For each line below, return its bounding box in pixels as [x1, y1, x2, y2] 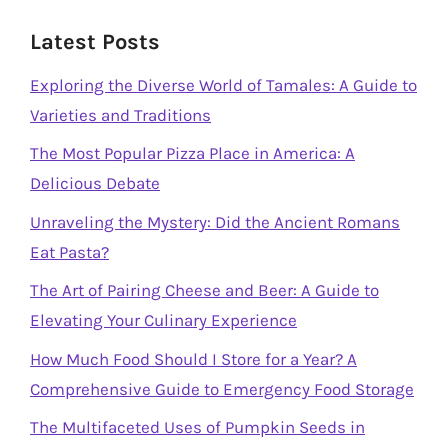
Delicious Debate [30, 173, 160, 193]
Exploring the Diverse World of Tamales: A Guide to [30, 74, 417, 95]
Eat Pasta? [30, 241, 109, 262]
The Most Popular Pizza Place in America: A [30, 143, 355, 163]
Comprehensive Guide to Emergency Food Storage [30, 378, 414, 399]
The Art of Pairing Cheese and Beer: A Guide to [30, 280, 379, 300]
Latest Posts [30, 28, 160, 55]
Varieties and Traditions [30, 104, 211, 125]
